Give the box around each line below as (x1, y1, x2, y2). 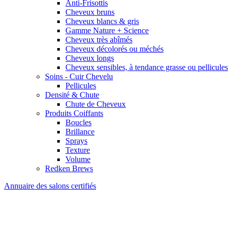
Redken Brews (45, 164, 93, 173)
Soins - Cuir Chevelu (45, 72, 113, 81)
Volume (65, 154, 90, 164)
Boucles (65, 118, 91, 127)
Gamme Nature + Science (65, 26, 149, 35)
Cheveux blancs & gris (65, 16, 139, 26)
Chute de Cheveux (65, 99, 126, 108)
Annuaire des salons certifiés (4, 181, 96, 190)
